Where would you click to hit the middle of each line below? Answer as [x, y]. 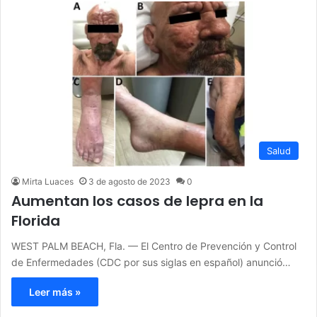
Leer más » [55, 292]
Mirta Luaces [48, 182]
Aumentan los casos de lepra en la [137, 201]
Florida [36, 221]
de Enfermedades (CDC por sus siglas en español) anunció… [151, 263]
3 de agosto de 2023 [129, 182]
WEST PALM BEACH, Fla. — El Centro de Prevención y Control [154, 246]
